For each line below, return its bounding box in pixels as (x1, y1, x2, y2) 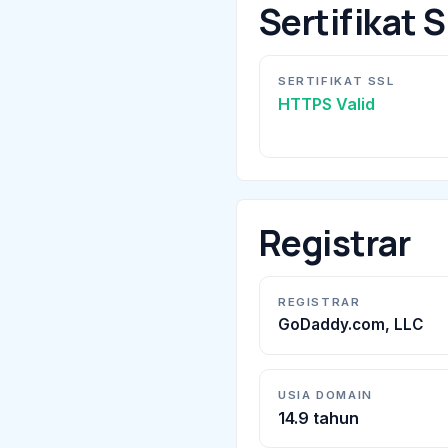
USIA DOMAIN (278, 388, 373, 403)
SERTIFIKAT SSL (278, 74, 395, 89)
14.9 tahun (278, 408, 359, 429)
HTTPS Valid (278, 94, 375, 115)
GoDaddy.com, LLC (278, 315, 423, 335)
